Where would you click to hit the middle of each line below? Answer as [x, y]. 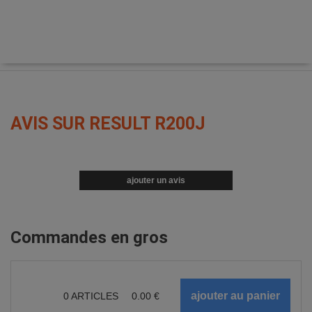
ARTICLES [95, 296]
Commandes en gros [89, 237]
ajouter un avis [156, 180]
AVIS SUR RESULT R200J [108, 124]
